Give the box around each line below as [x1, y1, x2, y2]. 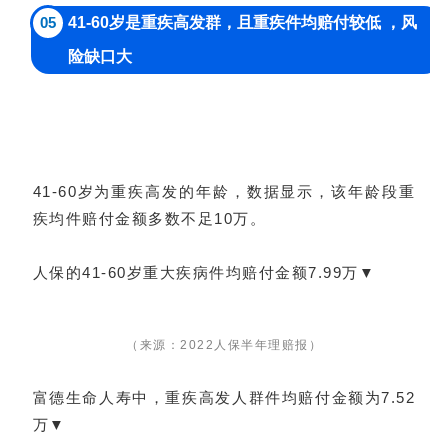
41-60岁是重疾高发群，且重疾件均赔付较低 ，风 [67, 14, 417, 32]
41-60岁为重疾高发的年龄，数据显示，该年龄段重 [32, 183, 416, 201]
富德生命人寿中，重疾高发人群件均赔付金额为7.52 [32, 389, 416, 407]
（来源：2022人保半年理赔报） [126, 338, 322, 353]
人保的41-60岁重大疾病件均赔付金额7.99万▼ [32, 264, 376, 282]
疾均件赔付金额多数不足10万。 [32, 210, 267, 228]
